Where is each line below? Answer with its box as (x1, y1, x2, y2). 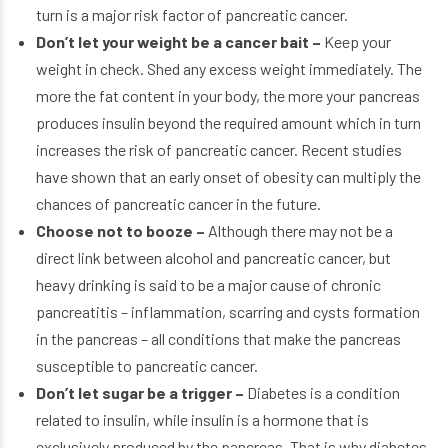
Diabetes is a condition (246, 382, 400, 402)
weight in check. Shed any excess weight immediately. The (35, 58, 422, 78)
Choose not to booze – (35, 220, 208, 240)
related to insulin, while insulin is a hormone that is (35, 409, 369, 429)
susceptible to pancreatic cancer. (35, 355, 258, 375)
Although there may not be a (207, 220, 393, 240)
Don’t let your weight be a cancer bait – (35, 31, 324, 51)
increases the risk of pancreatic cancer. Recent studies (35, 139, 402, 159)
